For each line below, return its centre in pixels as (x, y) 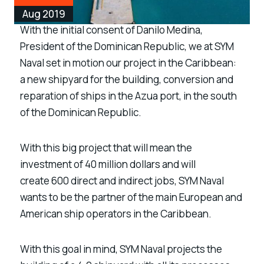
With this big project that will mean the (106, 148)
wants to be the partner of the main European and (131, 197)
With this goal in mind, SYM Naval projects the (121, 249)
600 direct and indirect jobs (112, 181)
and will (178, 164)
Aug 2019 (44, 14)
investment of (52, 164)
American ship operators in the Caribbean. (116, 214)
